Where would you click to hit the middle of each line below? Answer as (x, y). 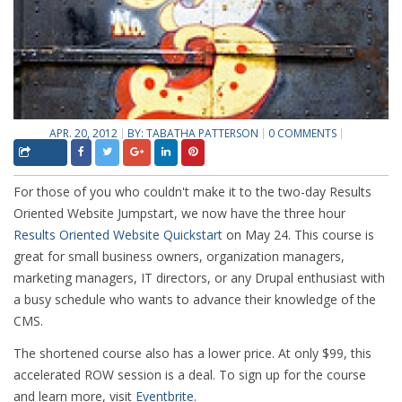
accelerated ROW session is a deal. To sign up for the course (190, 375)
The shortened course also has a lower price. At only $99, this (192, 354)
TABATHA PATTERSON (202, 134)
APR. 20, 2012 (83, 134)
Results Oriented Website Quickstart (118, 235)
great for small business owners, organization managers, (179, 257)
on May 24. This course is (298, 235)
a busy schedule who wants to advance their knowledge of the (195, 300)
